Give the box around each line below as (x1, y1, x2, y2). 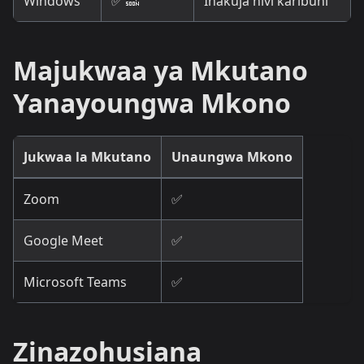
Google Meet (24, 231, 103, 249)
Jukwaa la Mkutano (24, 147, 151, 166)
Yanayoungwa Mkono (13, 84, 291, 120)
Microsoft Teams (24, 272, 127, 291)
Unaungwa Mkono (171, 147, 292, 166)
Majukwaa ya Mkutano (13, 52, 308, 88)
